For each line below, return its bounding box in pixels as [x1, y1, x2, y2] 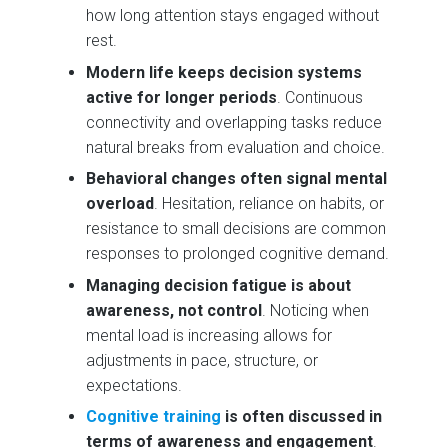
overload [86, 194, 155, 214]
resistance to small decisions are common [86, 219, 387, 239]
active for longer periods [86, 87, 278, 107]
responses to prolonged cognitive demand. [86, 244, 390, 264]
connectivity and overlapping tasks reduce [86, 112, 383, 132]
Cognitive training [86, 407, 222, 427]
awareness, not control [86, 300, 263, 320]
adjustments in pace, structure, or [86, 350, 319, 370]
